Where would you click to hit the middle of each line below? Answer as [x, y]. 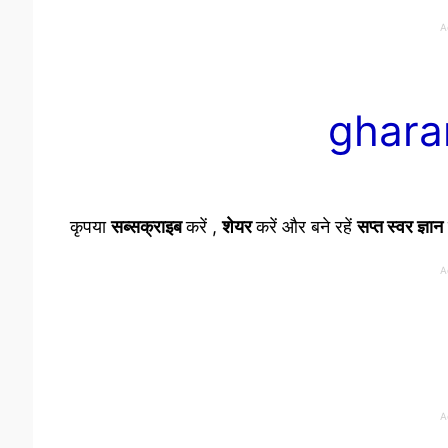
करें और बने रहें [306, 226]
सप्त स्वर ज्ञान [399, 226]
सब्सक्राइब [148, 226]
